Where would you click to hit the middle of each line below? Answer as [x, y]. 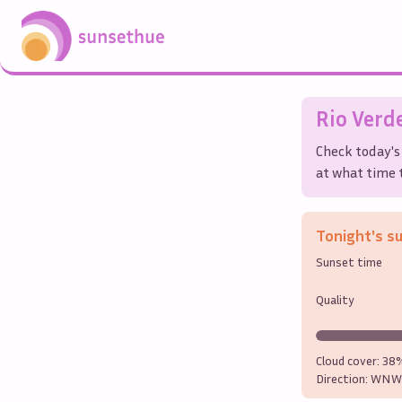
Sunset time [349, 261]
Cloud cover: [349, 360]
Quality [335, 299]
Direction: [343, 378]
